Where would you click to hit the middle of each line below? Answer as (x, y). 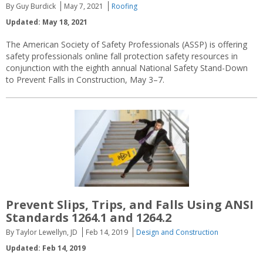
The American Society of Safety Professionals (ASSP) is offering (127, 45)
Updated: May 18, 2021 (47, 22)
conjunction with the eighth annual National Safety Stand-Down (127, 68)
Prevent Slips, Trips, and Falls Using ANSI (130, 204)
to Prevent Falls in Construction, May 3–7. (85, 80)
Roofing (124, 6)
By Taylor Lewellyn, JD (42, 232)
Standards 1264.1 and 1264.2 (89, 217)
